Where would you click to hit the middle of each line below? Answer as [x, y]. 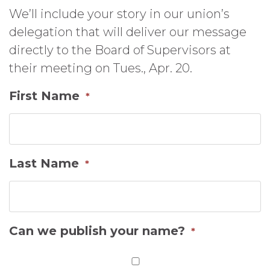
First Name [44, 96]
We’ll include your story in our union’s [119, 14]
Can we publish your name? [97, 231]
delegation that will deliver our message [128, 32]
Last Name [44, 163]
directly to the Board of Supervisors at [120, 50]
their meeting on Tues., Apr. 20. [101, 68]
